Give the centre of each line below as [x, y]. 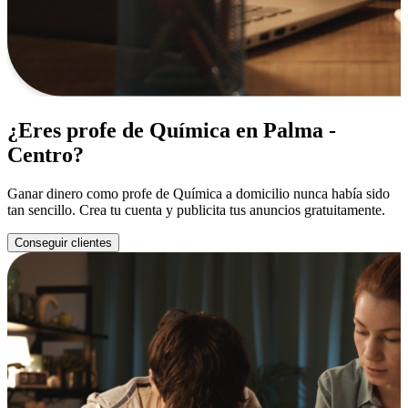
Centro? [46, 154]
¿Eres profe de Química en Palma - [172, 130]
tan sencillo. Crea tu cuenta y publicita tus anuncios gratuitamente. [196, 209]
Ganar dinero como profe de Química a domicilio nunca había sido [199, 193]
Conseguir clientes [63, 242]
